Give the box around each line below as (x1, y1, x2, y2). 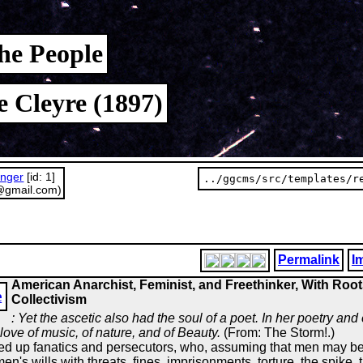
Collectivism (11, 293, 88, 306)
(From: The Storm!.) (224, 326, 335, 340)
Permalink (278, 253, 340, 267)
